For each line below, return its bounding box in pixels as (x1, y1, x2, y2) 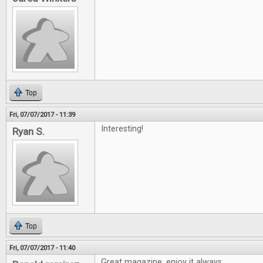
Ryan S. (12, 126, 45, 137)
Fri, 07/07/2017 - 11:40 (9, 244, 75, 252)
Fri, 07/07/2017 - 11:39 (9, 110, 75, 119)
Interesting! (101, 124, 143, 134)
